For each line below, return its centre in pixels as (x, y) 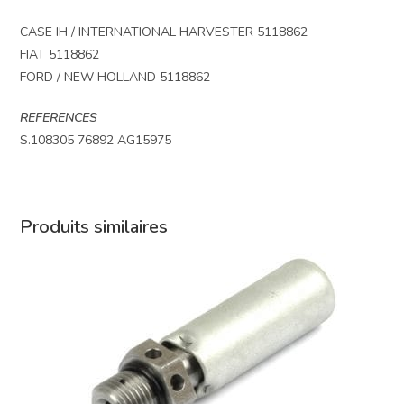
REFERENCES (59, 117)
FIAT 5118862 (60, 54)
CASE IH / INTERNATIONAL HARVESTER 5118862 (164, 32)
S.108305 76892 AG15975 (96, 140)
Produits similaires (94, 226)
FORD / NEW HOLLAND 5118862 (115, 77)
